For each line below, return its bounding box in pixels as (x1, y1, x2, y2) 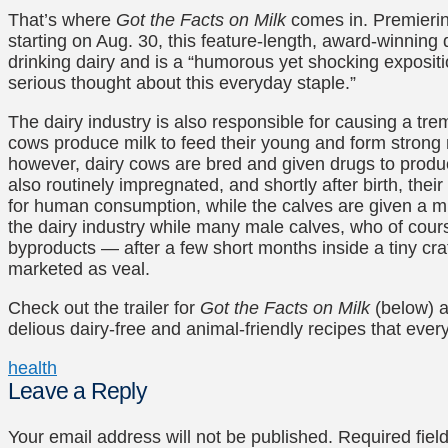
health (8, 357, 57, 378)
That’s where (8, 9, 116, 30)
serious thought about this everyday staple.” (8, 72, 356, 93)
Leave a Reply (8, 378, 147, 404)
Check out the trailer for (8, 297, 200, 318)
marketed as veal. (8, 258, 150, 279)
